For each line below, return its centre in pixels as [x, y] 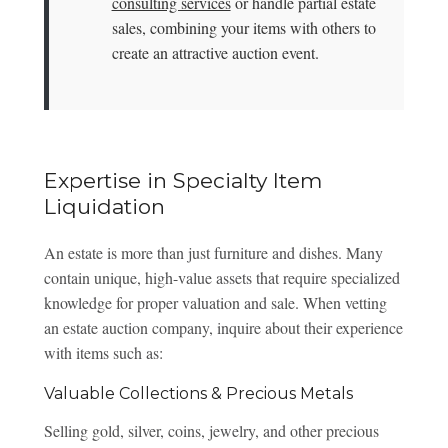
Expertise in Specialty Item [182, 181]
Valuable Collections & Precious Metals [198, 394]
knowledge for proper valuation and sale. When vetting [215, 303]
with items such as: [103, 353]
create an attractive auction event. [215, 53]
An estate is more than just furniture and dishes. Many [213, 253]
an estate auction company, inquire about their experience [223, 328]
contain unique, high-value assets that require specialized [221, 278]
